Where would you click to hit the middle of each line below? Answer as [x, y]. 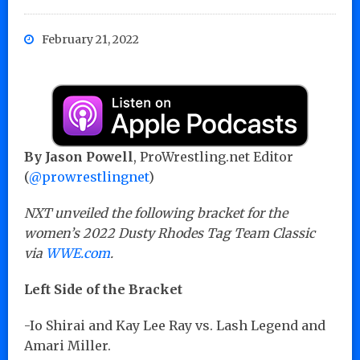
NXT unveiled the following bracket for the [156, 213]
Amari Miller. [67, 345]
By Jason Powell [79, 156]
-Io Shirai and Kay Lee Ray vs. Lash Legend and [175, 325]
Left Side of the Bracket [103, 289]
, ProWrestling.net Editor [213, 156]
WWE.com [78, 253]
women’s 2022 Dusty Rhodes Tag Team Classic [170, 233]
